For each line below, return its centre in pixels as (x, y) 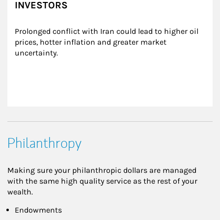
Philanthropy (44, 143)
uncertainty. (36, 53)
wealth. (20, 192)
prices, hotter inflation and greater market (92, 42)
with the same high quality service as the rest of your (102, 181)
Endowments (38, 210)
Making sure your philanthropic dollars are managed (102, 170)
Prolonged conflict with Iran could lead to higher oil (108, 31)
